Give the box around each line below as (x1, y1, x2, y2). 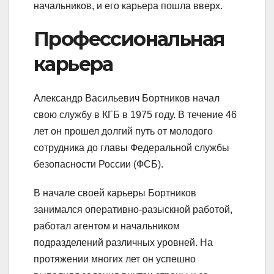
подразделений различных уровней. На (34, 237, 213, 248)
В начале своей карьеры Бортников (34, 188, 196, 199)
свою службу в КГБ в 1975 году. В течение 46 (34, 109, 237, 120)
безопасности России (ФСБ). (34, 159, 163, 170)
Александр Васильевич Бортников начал (34, 93, 220, 104)
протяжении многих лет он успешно (34, 254, 196, 265)
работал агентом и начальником (34, 221, 180, 232)
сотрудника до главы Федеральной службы (34, 143, 229, 154)
